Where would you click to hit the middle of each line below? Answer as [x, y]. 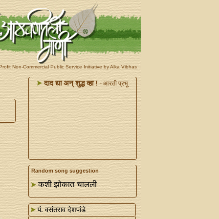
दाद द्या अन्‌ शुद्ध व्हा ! [70, 83]
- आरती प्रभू [114, 83]
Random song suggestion [65, 171]
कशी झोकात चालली [67, 185]
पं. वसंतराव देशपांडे [60, 210]
